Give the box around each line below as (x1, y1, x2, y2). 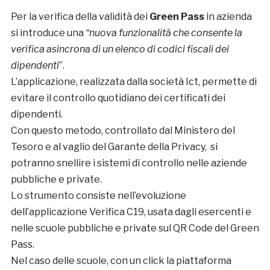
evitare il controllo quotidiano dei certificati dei (10, 92, 225, 104)
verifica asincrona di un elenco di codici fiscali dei (10, 43, 229, 55)
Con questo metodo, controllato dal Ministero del (10, 124, 235, 136)
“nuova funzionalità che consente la (85, 27, 242, 39)
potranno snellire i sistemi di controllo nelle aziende (10, 157, 247, 169)
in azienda (204, 10, 252, 22)
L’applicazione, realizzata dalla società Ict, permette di (10, 75, 257, 87)
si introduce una (10, 27, 86, 39)
